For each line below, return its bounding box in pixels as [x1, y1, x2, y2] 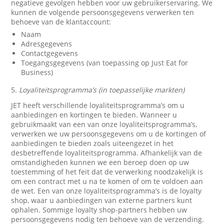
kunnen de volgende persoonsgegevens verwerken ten [11, 7, 194, 17]
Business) [21, 67, 53, 77]
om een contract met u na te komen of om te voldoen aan [11, 176, 203, 186]
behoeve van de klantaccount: [11, 17, 111, 26]
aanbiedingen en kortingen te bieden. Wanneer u [11, 110, 177, 119]
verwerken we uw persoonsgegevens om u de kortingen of [11, 129, 206, 138]
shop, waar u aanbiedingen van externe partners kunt [11, 195, 192, 205]
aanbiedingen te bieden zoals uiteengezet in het [11, 138, 174, 148]
